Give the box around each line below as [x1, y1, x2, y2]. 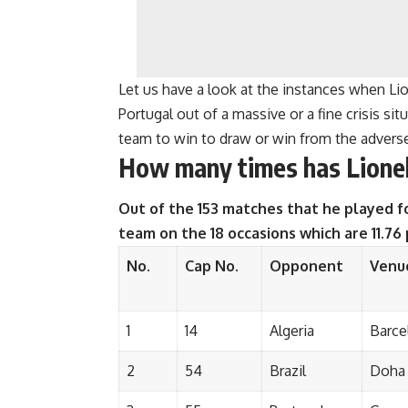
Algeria [270, 321, 314, 340]
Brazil [270, 361, 306, 380]
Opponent [270, 256, 347, 275]
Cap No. [185, 256, 239, 275]
